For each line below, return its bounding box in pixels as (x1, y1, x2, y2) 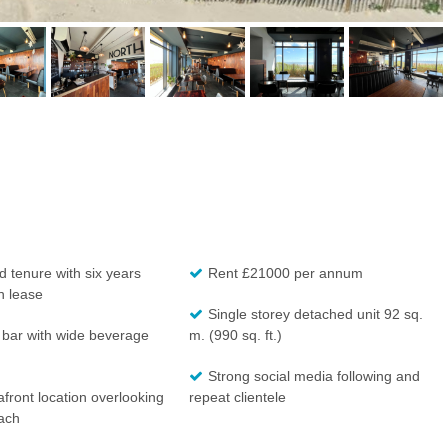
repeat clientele (189, 389, 287, 406)
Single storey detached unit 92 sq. (208, 306, 424, 323)
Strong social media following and (208, 368, 421, 385)
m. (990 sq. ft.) (189, 327, 283, 344)
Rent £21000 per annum (208, 265, 364, 282)
